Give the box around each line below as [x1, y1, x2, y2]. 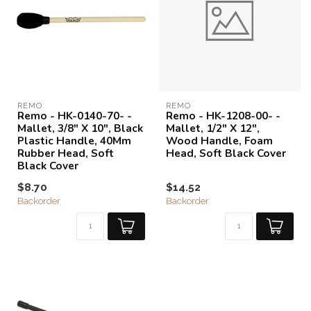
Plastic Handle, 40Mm [17, 133, 131, 148]
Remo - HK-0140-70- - [17, 108, 132, 123]
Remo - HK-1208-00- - [166, 108, 280, 123]
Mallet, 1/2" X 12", [166, 121, 260, 135]
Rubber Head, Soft [17, 146, 114, 160]
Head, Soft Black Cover [166, 146, 286, 160]
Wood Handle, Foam [166, 133, 273, 148]
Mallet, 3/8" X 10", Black [17, 121, 143, 135]
